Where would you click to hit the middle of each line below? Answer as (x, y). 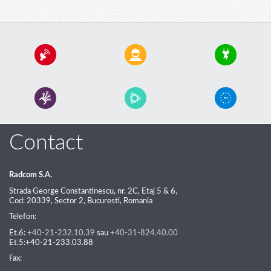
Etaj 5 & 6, (158, 191)
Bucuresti (103, 201)
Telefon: (23, 217)
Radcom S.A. (31, 175)
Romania (138, 201)
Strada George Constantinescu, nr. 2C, (74, 191)
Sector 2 (69, 201)
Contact (46, 142)
